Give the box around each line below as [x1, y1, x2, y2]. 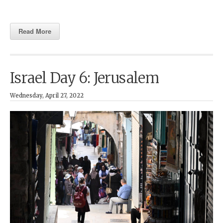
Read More [18, 26, 51, 36]
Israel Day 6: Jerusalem [10, 69, 159, 87]
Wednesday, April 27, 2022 [10, 92, 84, 99]
